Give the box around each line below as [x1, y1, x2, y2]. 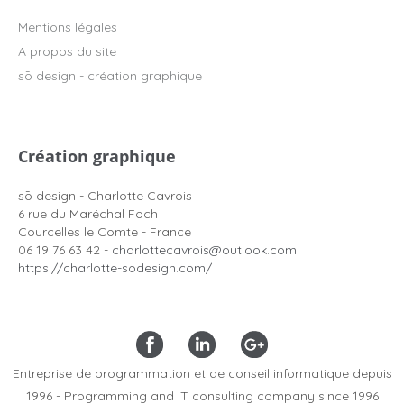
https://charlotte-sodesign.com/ [18, 260, 212, 276]
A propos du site [18, 43, 116, 60]
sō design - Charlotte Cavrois [18, 188, 192, 204]
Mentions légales [18, 19, 117, 35]
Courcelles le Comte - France [18, 224, 191, 240]
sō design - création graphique [18, 68, 202, 84]
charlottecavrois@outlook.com [112, 242, 297, 258]
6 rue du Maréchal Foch [18, 206, 158, 222]
